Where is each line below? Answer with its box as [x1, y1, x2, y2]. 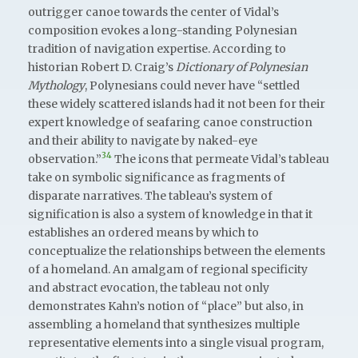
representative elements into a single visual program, [28, 335, 324, 350]
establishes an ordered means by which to [28, 225, 259, 240]
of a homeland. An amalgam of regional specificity [28, 261, 308, 276]
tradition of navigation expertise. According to [28, 41, 286, 56]
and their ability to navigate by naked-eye [28, 133, 257, 148]
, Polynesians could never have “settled [85, 78, 300, 93]
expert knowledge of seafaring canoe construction [28, 114, 312, 129]
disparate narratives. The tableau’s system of [28, 188, 272, 203]
